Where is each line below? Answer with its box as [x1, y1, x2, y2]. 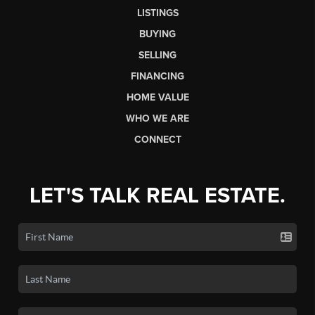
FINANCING [131, 70, 184, 82]
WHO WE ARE [126, 112, 189, 124]
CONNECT [134, 133, 181, 146]
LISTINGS [136, 6, 179, 19]
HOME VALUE [126, 91, 189, 103]
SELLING [139, 49, 176, 61]
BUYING [139, 27, 176, 40]
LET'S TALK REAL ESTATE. [30, 182, 285, 209]
